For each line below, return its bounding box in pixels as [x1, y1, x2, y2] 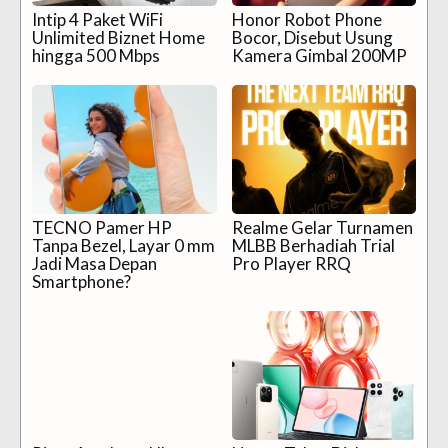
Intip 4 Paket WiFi [32, 9, 163, 31]
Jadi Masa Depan [32, 253, 157, 275]
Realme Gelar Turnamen [231, 217, 413, 239]
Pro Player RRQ [231, 253, 351, 275]
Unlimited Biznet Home [32, 27, 205, 49]
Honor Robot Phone [231, 9, 382, 31]
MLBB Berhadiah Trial [231, 235, 395, 257]
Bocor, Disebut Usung [231, 27, 393, 49]
